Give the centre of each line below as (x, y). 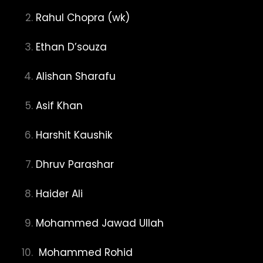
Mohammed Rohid (84, 252)
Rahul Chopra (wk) (83, 18)
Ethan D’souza (71, 47)
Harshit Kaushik (74, 135)
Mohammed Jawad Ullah (100, 223)
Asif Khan (59, 106)
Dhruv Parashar (75, 164)
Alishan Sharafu (76, 76)
